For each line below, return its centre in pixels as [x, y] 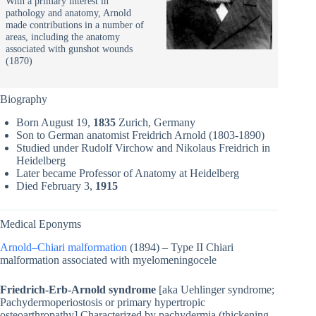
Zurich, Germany [156, 123]
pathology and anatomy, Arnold [68, 13]
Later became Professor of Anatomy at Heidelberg [128, 174]
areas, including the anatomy [62, 37]
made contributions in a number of [74, 25]
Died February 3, [56, 186]
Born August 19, [55, 123]
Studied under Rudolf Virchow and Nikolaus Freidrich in [143, 148]
